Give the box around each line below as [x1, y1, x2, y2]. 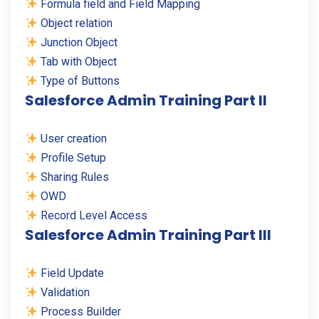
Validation [38, 286, 90, 300]
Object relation [38, 16, 113, 31]
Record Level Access [38, 209, 148, 223]
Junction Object [38, 36, 118, 50]
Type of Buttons [38, 74, 120, 88]
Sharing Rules [38, 170, 110, 184]
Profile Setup [38, 151, 107, 165]
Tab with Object [38, 55, 117, 69]
